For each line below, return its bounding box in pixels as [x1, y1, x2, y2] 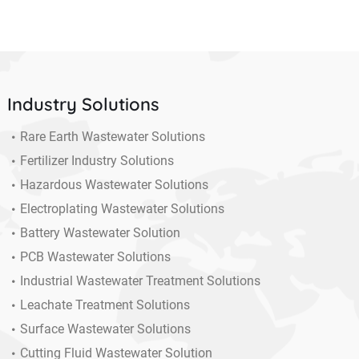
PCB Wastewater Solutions [19, 249, 171, 265]
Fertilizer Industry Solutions [19, 153, 174, 169]
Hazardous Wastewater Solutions [19, 177, 208, 193]
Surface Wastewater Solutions [19, 321, 191, 337]
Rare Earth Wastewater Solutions [19, 129, 205, 145]
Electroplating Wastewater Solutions [19, 201, 224, 217]
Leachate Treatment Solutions [19, 297, 190, 313]
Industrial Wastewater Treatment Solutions [19, 273, 260, 289]
